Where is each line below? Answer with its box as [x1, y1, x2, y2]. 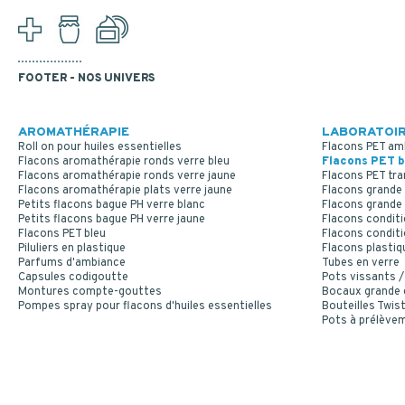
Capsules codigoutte [18, 270, 128, 286]
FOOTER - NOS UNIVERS [18, 71, 155, 87]
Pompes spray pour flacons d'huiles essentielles [18, 299, 272, 315]
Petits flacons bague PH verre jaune [18, 212, 205, 228]
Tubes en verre [322, 256, 400, 271]
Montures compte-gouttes [18, 285, 162, 300]
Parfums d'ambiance [18, 256, 126, 271]
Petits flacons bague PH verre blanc [18, 198, 205, 213]
